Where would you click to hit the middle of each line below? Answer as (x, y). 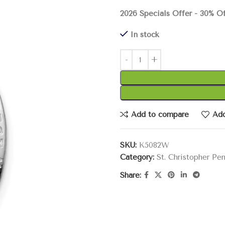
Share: (131, 175)
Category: (137, 157)
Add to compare (160, 114)
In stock (145, 35)
